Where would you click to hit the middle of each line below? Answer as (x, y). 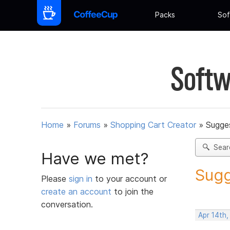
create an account (76, 191)
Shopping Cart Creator (153, 125)
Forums (87, 125)
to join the (132, 191)
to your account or (131, 178)
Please (55, 178)
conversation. (67, 204)
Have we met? (95, 158)
